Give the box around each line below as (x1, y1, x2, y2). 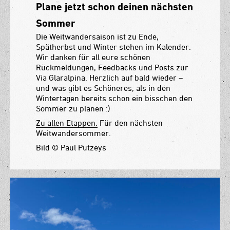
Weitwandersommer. (36, 128, 111, 138)
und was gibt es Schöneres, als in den (36, 83, 170, 93)
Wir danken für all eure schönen (36, 52, 150, 62)
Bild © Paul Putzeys (36, 143, 106, 152)
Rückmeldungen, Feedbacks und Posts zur (36, 63, 188, 72)
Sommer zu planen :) (36, 104, 110, 113)
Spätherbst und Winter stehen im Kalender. (36, 42, 191, 52)
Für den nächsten (98, 118, 163, 128)
